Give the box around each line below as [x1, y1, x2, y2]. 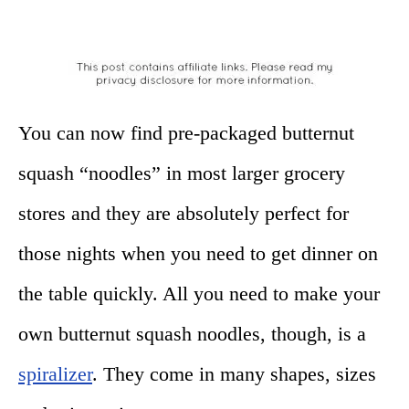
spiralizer [18, 362, 92, 385]
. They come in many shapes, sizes [92, 362, 376, 385]
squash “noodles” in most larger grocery [18, 161, 345, 184]
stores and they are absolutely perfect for [18, 201, 349, 225]
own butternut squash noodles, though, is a [18, 321, 366, 345]
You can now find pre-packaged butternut [18, 121, 354, 144]
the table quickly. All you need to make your [18, 281, 380, 305]
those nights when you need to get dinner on [18, 241, 378, 265]
